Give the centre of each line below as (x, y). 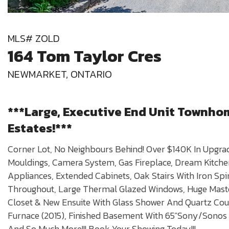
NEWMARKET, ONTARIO (61, 74)
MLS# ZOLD (34, 39)
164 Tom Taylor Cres (85, 56)
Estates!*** (40, 128)
